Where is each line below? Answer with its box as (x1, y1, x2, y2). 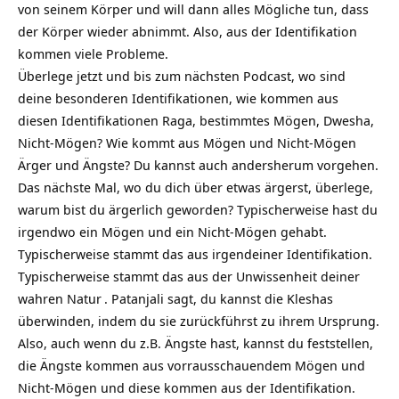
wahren (18, 289, 67, 307)
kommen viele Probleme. (18, 45, 168, 62)
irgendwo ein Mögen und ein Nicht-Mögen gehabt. (18, 223, 327, 240)
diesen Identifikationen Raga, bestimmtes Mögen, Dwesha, (18, 111, 374, 129)
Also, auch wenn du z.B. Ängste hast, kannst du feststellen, (18, 334, 373, 352)
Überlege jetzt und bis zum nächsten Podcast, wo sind (18, 67, 346, 85)
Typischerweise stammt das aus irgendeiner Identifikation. (18, 245, 372, 263)
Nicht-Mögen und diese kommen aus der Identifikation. (18, 379, 355, 396)
